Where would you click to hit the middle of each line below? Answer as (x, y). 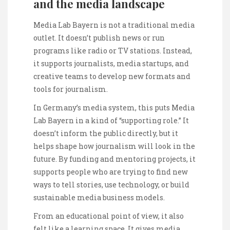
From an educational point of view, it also (109, 216)
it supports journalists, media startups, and (111, 63)
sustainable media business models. (99, 197)
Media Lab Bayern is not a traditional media (114, 25)
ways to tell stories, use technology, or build (111, 184)
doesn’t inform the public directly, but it (106, 133)
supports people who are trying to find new (111, 171)
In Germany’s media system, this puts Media (114, 107)
